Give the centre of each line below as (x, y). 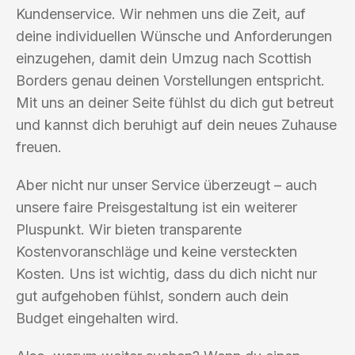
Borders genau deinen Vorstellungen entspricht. (170, 80)
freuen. (39, 147)
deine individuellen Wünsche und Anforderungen (174, 36)
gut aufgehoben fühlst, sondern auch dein (152, 296)
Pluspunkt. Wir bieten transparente (129, 229)
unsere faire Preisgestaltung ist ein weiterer (157, 207)
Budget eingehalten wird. (97, 318)
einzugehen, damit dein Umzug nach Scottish (164, 58)
